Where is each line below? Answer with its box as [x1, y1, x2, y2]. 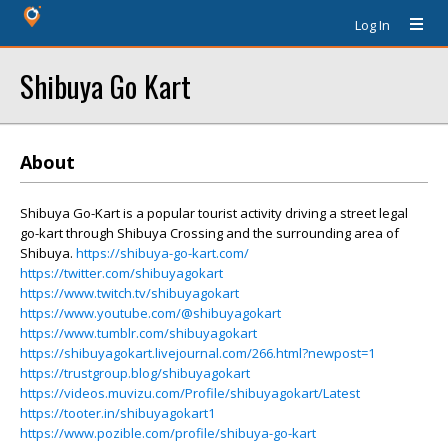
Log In [355, 16, 390, 34]
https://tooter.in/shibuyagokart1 [20, 404, 215, 422]
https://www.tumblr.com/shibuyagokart [20, 324, 257, 342]
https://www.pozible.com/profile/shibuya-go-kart [20, 424, 316, 442]
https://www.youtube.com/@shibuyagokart [20, 304, 281, 322]
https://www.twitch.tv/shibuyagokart [20, 284, 239, 302]
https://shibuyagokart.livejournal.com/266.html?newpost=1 [20, 344, 375, 362]
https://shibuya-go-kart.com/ [76, 244, 249, 262]
